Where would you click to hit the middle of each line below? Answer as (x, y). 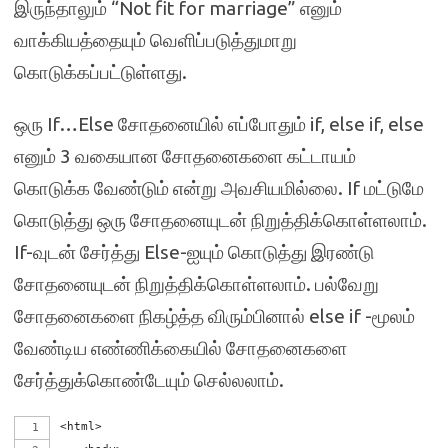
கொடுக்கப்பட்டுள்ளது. (100, 72)
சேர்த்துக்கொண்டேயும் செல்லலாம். (149, 380)
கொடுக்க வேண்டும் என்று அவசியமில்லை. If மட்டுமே (219, 188)
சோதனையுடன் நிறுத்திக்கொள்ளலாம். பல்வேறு (196, 284)
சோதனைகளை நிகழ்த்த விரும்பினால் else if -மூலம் (214, 316)
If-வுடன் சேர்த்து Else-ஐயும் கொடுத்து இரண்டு (194, 252)
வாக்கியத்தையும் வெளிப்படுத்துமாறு (155, 40)
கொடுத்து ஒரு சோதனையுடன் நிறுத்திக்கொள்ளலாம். (220, 220)
